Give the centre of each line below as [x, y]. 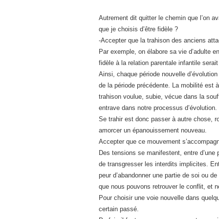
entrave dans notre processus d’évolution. [158, 108]
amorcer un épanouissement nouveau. [153, 130]
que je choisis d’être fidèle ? [138, 29]
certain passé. [119, 209]
